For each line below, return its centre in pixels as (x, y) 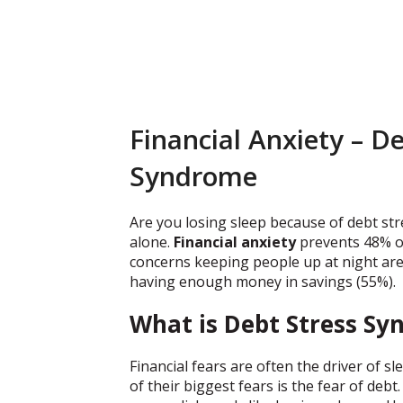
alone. (152, 242)
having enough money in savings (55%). (263, 282)
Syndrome (193, 176)
